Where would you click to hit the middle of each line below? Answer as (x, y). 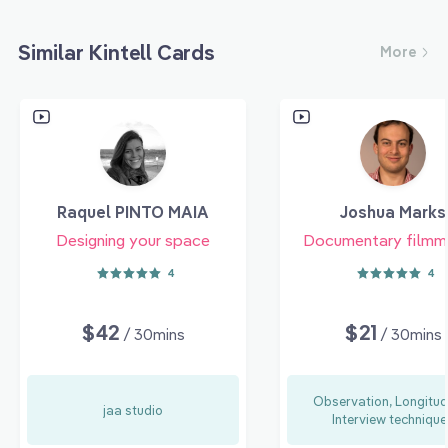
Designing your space (133, 240)
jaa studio (133, 410)
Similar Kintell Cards (116, 52)
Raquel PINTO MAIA (133, 212)
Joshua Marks (393, 212)
